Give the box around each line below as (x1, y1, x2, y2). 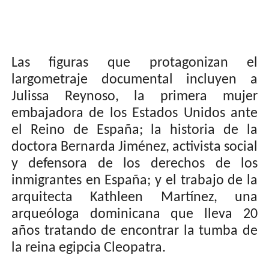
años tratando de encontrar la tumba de (11, 224, 258, 238)
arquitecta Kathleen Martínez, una (11, 190, 258, 205)
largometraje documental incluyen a (11, 73, 258, 87)
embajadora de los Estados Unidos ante (11, 106, 258, 121)
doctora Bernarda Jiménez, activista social (11, 140, 258, 154)
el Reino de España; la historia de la (11, 123, 258, 138)
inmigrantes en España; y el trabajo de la (11, 174, 258, 188)
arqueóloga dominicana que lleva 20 (11, 207, 258, 222)
